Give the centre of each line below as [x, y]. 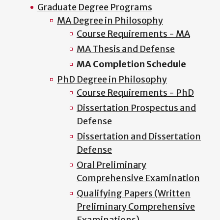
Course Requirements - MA [133, 34]
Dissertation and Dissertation [139, 137]
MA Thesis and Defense [126, 49]
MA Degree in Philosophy [110, 21]
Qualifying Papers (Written [134, 193]
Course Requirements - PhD [135, 93]
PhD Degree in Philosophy [112, 80]
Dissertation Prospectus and [136, 108]
